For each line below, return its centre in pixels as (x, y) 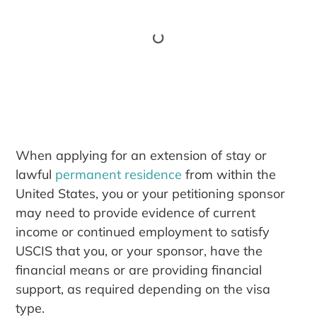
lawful (36, 174)
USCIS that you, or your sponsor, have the (139, 250)
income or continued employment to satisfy (143, 231)
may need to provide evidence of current (136, 212)
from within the (229, 174)
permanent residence (119, 174)
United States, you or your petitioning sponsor (151, 193)
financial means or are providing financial (139, 270)
